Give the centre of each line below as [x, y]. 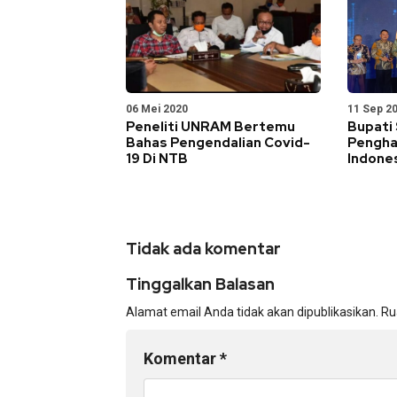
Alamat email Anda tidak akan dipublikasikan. [252, 312]
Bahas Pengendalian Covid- [218, 143]
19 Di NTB [157, 159]
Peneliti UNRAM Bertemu [210, 127]
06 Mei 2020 [157, 109]
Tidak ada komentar [203, 249]
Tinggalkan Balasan [200, 284]
